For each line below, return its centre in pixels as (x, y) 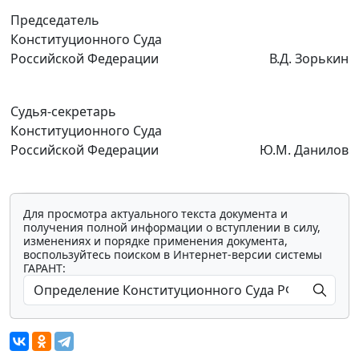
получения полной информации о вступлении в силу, (172, 227)
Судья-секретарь (63, 111)
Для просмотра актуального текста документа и (155, 213)
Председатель (55, 20)
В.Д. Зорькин (309, 58)
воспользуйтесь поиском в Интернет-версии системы (173, 254)
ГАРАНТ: (44, 268)
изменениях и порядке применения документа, (155, 240)
